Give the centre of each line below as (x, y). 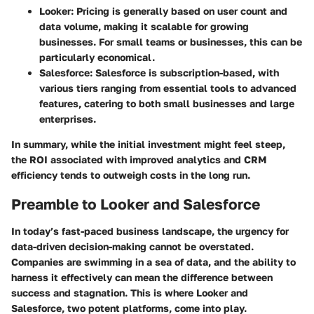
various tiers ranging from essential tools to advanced (168, 88)
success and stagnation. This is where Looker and (130, 292)
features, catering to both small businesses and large (167, 104)
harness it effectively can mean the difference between (142, 277)
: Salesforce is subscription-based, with (184, 73)
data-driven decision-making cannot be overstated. (132, 246)
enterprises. (68, 119)
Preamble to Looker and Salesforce (136, 204)
